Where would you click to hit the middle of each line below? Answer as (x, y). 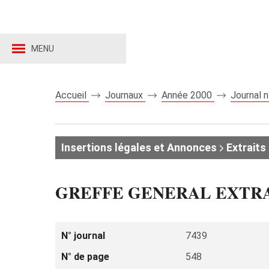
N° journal (83, 236)
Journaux (125, 95)
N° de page (85, 257)
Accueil (72, 95)
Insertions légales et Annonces (139, 147)
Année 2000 (188, 95)
